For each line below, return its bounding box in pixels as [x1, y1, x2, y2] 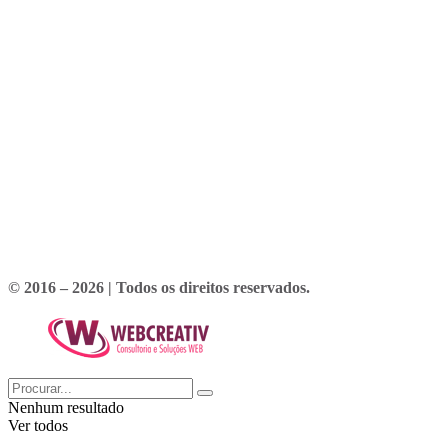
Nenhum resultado [8, 399, 124, 417]
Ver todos [8, 417, 68, 435]
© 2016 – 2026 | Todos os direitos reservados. [8, 278, 310, 296]
